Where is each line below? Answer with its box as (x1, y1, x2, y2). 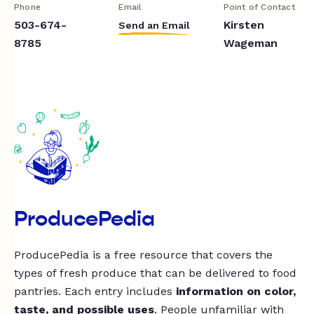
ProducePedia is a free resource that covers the (14, 248, 273, 262)
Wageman (223, 36, 278, 50)
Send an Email (118, 19, 191, 31)
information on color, (176, 285, 296, 299)
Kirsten (223, 18, 264, 32)
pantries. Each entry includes (14, 285, 176, 299)
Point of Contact (223, 1, 295, 12)
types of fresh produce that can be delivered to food (14, 266, 296, 280)
